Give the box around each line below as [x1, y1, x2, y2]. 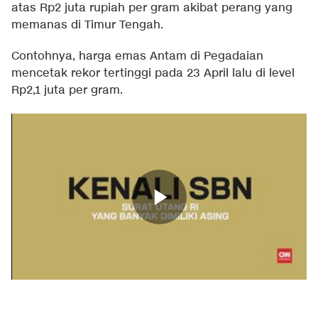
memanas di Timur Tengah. [11, 18, 163, 33]
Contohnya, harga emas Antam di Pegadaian [11, 49, 263, 65]
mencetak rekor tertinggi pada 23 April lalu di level [11, 66, 295, 82]
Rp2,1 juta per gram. [11, 83, 123, 99]
